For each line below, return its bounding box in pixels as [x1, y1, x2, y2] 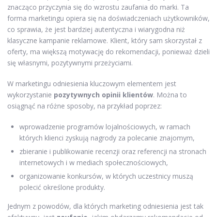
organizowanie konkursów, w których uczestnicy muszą [19, 171, 193, 181]
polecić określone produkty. [19, 182, 105, 192]
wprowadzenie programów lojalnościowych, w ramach [19, 122, 190, 131]
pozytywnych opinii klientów [54, 90, 153, 99]
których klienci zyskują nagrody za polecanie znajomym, [19, 133, 195, 142]
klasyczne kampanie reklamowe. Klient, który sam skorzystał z [7, 35, 202, 45]
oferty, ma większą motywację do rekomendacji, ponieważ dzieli [7, 46, 210, 56]
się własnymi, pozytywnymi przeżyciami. [7, 58, 133, 67]
